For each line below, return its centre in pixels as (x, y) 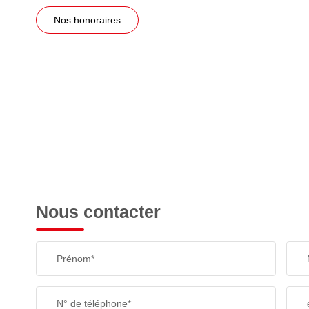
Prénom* (76, 259)
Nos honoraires (87, 20)
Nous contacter (98, 212)
